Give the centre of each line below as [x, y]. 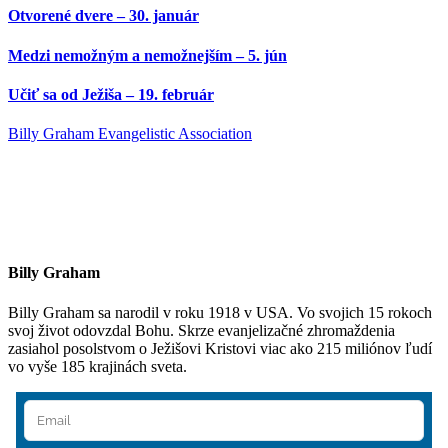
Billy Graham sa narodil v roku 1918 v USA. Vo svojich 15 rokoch [220, 312]
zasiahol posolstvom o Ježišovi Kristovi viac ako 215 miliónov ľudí [220, 348]
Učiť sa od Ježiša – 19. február [111, 94]
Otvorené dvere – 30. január [103, 16]
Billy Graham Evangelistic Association [130, 134]
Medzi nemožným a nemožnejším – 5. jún [147, 55]
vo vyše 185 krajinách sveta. [97, 366]
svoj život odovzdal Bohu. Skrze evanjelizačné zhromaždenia [201, 330]
